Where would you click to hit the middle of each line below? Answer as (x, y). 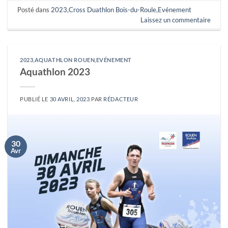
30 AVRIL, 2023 (70, 99)
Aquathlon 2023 (55, 72)
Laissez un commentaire (175, 20)
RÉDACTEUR (121, 99)
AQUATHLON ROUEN (65, 60)
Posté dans (34, 9)
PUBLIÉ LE (35, 99)
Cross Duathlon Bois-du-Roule (113, 9)
